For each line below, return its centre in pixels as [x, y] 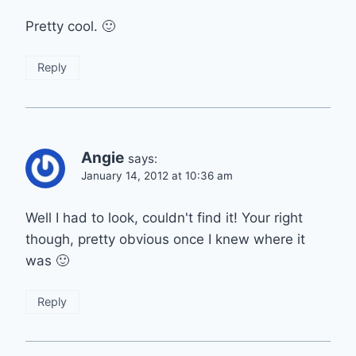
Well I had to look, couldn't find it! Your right [164, 217]
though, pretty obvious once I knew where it [165, 239]
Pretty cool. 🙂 [70, 26]
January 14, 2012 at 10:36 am [157, 175]
